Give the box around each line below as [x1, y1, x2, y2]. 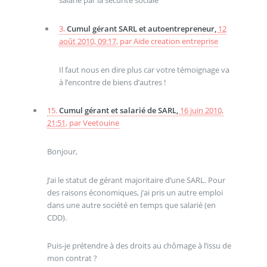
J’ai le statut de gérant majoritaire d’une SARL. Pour [46, 174, 225, 185]
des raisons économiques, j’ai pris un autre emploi [46, 187, 223, 198]
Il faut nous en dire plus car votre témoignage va [58, 64, 229, 75]
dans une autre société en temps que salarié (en [46, 199, 216, 210]
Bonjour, [46, 146, 77, 157]
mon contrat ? [46, 253, 97, 264]
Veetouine [82, 117, 119, 129]
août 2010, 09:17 [58, 36, 116, 47]
